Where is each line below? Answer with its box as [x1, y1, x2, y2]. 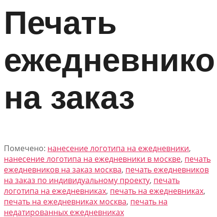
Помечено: [4, 143, 47, 154]
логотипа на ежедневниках [4, 186, 106, 197]
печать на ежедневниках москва [4, 196, 126, 207]
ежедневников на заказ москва [4, 164, 122, 175]
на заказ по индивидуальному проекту [4, 175, 150, 186]
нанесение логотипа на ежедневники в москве [4, 154, 181, 165]
